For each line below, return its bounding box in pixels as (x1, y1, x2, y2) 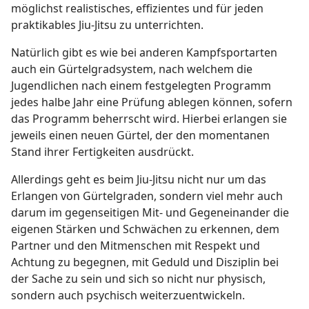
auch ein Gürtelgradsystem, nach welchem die (11, 61, 252, 77)
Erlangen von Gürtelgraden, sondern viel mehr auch (11, 188, 283, 204)
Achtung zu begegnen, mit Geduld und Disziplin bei (11, 255, 279, 270)
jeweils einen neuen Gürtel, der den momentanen (11, 128, 270, 143)
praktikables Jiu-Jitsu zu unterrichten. (11, 17, 203, 33)
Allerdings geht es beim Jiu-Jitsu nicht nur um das (11, 172, 266, 188)
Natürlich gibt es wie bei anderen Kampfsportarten (11, 45, 277, 61)
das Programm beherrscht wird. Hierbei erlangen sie (11, 111, 287, 127)
